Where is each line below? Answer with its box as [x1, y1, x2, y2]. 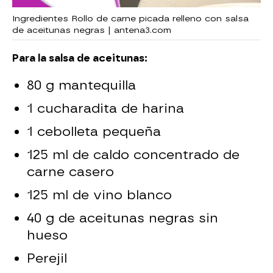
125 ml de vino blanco [27, 186, 172, 202]
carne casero [27, 163, 115, 179]
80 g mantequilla [27, 77, 136, 93]
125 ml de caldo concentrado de [27, 146, 240, 162]
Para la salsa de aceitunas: [12, 52, 147, 64]
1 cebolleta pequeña [27, 123, 161, 139]
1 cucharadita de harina [27, 100, 185, 116]
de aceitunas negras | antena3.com [12, 24, 171, 35]
